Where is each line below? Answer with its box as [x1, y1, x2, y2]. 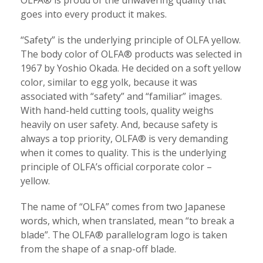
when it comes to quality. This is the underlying [21, 146, 227, 160]
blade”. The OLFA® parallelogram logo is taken [21, 228, 227, 242]
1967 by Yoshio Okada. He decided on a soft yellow [21, 62, 241, 75]
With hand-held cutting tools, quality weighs [21, 104, 214, 117]
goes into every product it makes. [21, 8, 167, 21]
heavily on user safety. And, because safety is [21, 118, 218, 131]
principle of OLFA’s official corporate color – [21, 160, 212, 174]
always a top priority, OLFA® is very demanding [21, 132, 228, 146]
